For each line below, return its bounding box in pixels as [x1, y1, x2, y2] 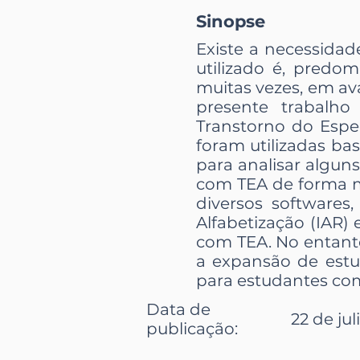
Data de [146, 299, 211, 319]
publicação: [146, 318, 238, 338]
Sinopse [196, 10, 265, 31]
